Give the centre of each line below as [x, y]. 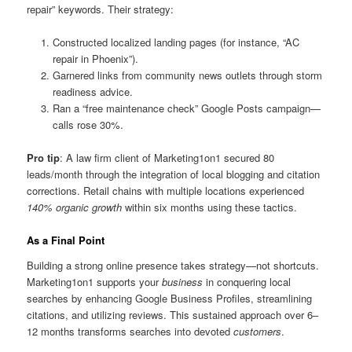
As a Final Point [66, 240]
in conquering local [247, 281]
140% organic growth [75, 207]
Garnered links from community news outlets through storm [187, 75]
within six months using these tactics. [210, 207]
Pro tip [44, 158]
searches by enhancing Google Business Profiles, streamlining [170, 298]
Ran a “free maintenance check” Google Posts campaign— [186, 108]
